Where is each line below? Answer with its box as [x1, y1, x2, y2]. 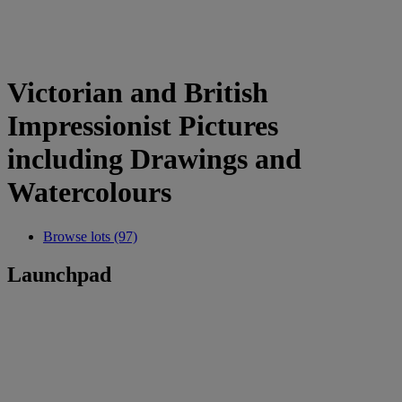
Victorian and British [7, 76, 268, 109]
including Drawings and [7, 143, 301, 176]
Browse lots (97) [43, 228, 137, 244]
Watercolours [7, 176, 171, 209]
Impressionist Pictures [7, 109, 278, 143]
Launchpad [7, 262, 111, 286]
